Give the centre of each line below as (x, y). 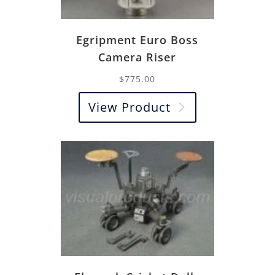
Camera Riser (137, 57)
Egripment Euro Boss (137, 40)
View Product (129, 107)
